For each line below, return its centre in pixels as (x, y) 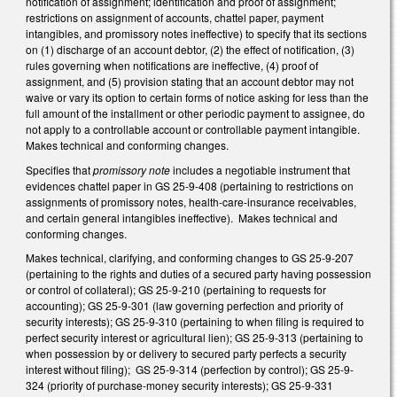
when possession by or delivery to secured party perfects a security (186, 354)
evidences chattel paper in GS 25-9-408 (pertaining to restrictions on (190, 185)
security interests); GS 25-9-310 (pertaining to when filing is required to (195, 322)
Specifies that (59, 169)
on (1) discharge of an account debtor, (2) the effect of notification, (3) (190, 50)
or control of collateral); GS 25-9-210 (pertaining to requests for (176, 290)
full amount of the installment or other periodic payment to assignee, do (195, 113)
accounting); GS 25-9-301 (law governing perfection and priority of (184, 306)
